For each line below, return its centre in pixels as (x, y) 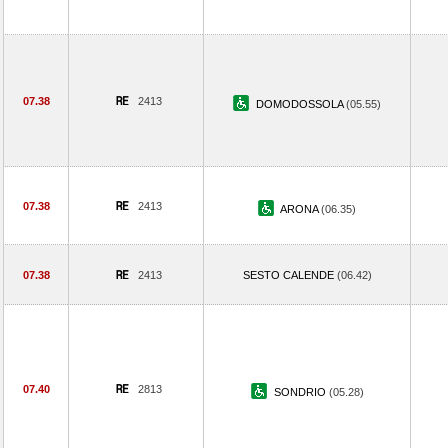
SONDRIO (301, 392)
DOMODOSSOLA (301, 104)
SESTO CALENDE (289, 275)
